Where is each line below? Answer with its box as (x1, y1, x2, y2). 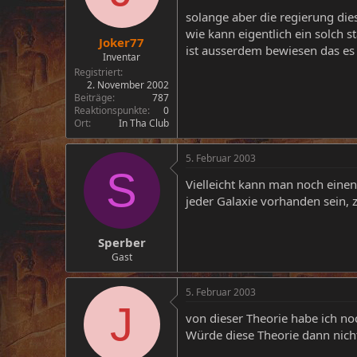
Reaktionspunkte (74, 103, 147, 117)
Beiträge (74, 90, 112, 104)
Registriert (74, 65, 120, 79)
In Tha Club (119, 116, 169, 130)
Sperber (97, 234, 146, 250)
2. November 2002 (87, 77, 169, 92)
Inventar (103, 49, 140, 64)
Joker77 (99, 33, 144, 50)
